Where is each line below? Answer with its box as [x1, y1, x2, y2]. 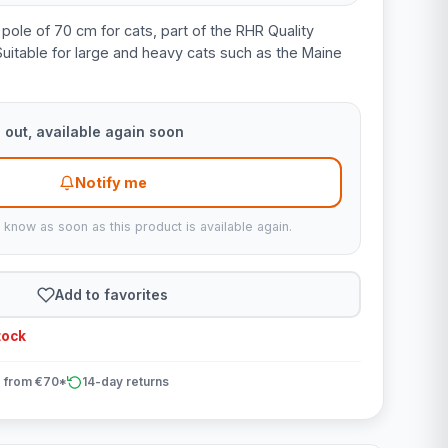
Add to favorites [55, 285, 169, 303]
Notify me [74, 174, 147, 191]
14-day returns [81, 374, 169, 389]
